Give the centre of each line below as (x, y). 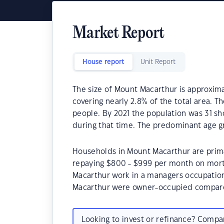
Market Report (118, 34)
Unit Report (158, 62)
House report (103, 62)
